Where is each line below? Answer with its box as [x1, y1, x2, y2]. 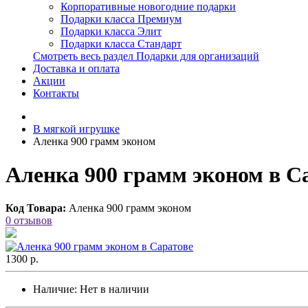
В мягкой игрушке [33, 122, 120, 135]
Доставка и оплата [33, 62, 120, 74]
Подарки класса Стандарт [60, 37, 181, 49]
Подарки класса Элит [60, 25, 162, 37]
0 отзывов [5, 214, 52, 227]
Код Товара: [5, 202, 66, 214]
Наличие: [33, 283, 77, 296]
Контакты [33, 87, 79, 99]
